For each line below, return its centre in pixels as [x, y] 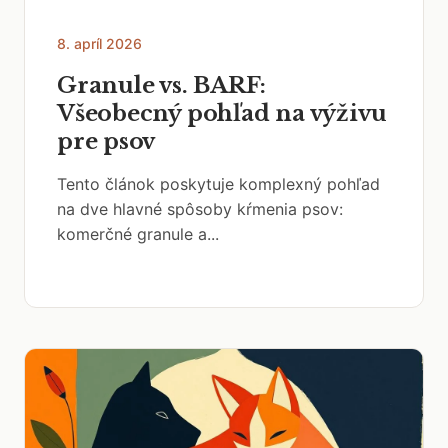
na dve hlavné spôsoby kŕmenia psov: [200, 209]
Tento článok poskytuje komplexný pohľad [218, 184]
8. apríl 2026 [99, 43]
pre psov [106, 141]
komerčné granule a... [138, 234]
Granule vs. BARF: [162, 85]
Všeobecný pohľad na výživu [222, 113]
